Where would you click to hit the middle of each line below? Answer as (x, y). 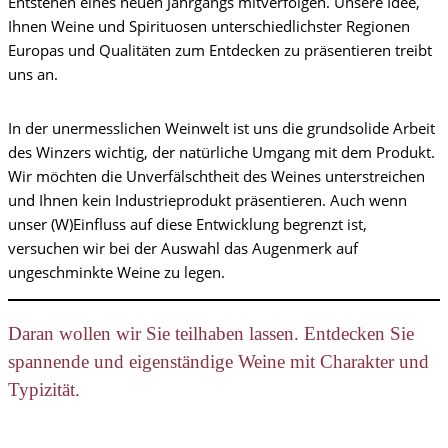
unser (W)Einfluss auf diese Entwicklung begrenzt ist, (187, 224)
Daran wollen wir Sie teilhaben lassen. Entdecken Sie (211, 334)
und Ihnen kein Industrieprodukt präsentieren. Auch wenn (207, 200)
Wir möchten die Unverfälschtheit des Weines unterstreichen (216, 176)
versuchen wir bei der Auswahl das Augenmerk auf (183, 248)
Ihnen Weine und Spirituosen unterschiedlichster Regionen (209, 26)
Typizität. (44, 390)
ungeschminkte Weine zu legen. (116, 272)
